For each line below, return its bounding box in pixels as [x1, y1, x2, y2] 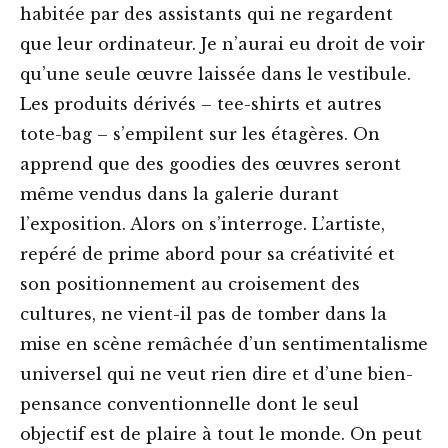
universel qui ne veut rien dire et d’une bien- [20, 364, 413, 385]
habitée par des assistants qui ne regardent [20, 4, 393, 25]
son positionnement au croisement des [20, 274, 360, 295]
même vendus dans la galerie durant [20, 184, 339, 205]
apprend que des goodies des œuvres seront [20, 154, 401, 175]
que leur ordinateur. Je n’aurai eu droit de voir [20, 34, 425, 55]
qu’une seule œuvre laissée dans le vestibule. [20, 64, 411, 85]
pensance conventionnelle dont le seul [20, 394, 359, 415]
